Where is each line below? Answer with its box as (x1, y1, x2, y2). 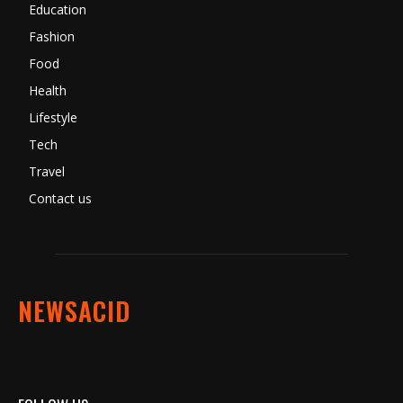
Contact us (29, 190, 92, 208)
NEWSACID (18, 292, 130, 330)
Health (29, 82, 67, 100)
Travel (29, 163, 65, 181)
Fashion (29, 28, 75, 46)
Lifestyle (29, 109, 77, 127)
